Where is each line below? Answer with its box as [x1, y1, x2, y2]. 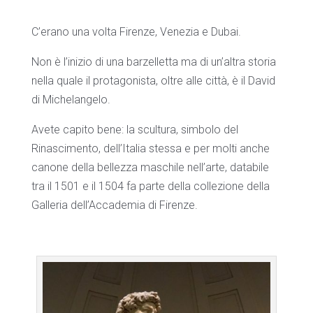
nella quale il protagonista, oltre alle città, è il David [31, 74, 275, 87]
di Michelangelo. [31, 93, 110, 106]
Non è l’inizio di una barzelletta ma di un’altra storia [31, 55, 276, 68]
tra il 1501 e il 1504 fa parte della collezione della [31, 180, 270, 193]
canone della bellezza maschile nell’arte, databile [31, 161, 269, 174]
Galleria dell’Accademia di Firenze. [31, 198, 198, 212]
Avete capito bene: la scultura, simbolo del [31, 123, 238, 136]
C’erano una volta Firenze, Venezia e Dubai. [31, 25, 241, 38]
